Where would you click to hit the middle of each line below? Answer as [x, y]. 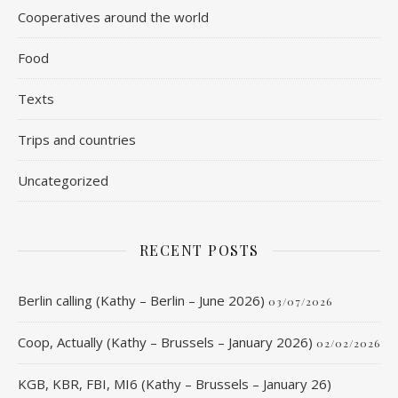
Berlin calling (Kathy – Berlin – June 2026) [141, 301]
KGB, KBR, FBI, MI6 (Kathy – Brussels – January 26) [175, 384]
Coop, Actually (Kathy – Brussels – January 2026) [165, 342]
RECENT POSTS [199, 251]
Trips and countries [77, 140]
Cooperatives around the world [113, 17]
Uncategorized [63, 181]
